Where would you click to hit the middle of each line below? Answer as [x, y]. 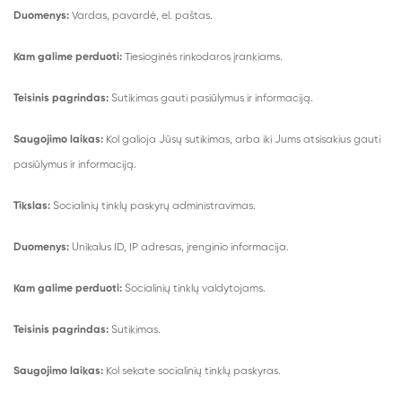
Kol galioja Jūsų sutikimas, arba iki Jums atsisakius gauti [242, 140]
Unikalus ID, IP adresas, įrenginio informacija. [180, 248]
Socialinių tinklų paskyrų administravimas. [153, 206]
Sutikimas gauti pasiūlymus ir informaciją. [211, 99]
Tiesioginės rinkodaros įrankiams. [202, 57]
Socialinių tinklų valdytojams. [194, 289]
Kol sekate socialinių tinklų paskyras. [192, 371]
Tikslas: [32, 206]
